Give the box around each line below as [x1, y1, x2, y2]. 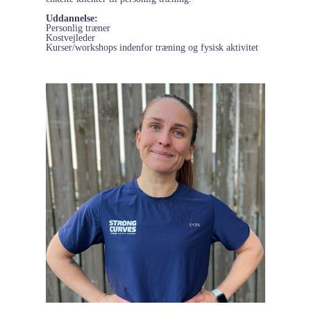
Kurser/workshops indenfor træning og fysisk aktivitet [46, 42, 258, 53]
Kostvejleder [46, 32, 95, 43]
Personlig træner [46, 22, 110, 33]
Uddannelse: [46, 12, 98, 24]
